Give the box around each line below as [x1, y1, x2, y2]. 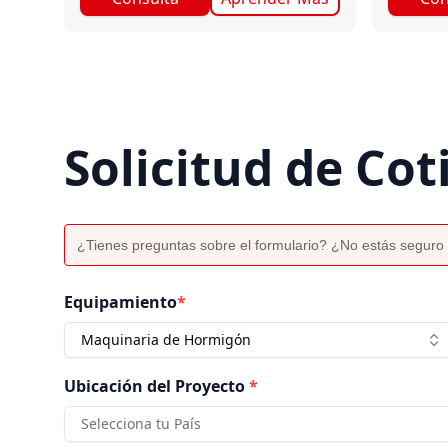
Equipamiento [64, 291, 177, 313]
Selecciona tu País [81, 414, 201, 433]
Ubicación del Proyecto [64, 375, 245, 397]
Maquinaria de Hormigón [81, 330, 251, 349]
